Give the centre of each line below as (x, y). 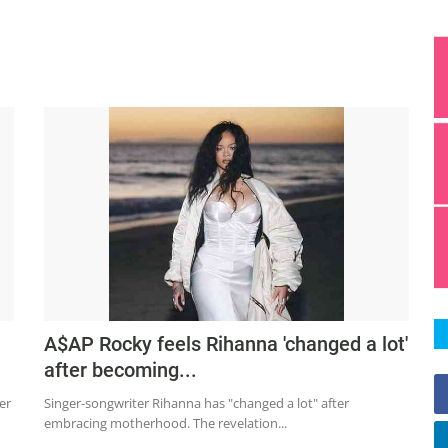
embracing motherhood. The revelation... (165, 423)
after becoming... (120, 370)
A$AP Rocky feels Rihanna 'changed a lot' (226, 344)
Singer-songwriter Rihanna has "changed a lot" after (196, 403)
